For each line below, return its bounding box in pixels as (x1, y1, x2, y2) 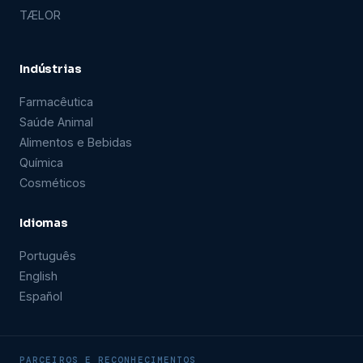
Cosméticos (19, 175, 86, 190)
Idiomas (19, 215, 69, 230)
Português (19, 248, 76, 263)
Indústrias (19, 61, 82, 76)
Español (19, 288, 62, 303)
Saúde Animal (19, 114, 93, 129)
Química (19, 155, 63, 169)
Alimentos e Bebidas (19, 135, 132, 149)
